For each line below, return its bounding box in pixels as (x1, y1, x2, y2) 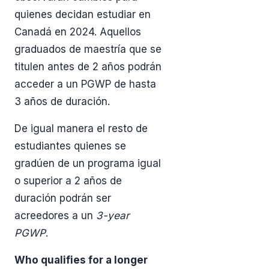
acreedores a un (14, 210, 96, 222)
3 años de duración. (14, 95, 110, 108)
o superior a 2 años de (14, 175, 122, 187)
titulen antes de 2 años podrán (14, 61, 162, 73)
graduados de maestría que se (14, 43, 162, 56)
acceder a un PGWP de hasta (14, 78, 156, 91)
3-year (96, 210, 129, 222)
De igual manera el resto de (14, 122, 148, 135)
